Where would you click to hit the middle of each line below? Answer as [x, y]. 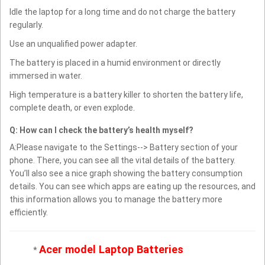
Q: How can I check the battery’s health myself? [101, 130]
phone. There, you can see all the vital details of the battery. [122, 161]
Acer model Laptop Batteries [111, 250]
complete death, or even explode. [72, 108]
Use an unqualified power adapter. [73, 44]
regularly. [26, 25]
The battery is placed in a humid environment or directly [115, 63]
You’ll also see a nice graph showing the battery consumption [126, 174]
